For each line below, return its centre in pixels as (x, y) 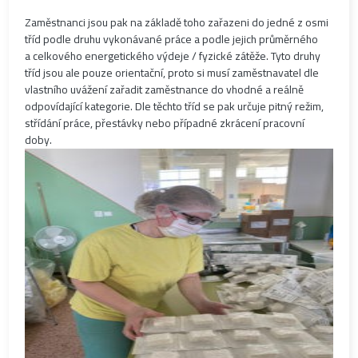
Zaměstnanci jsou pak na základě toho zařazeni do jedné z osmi (177, 23)
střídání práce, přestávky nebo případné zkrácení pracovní (165, 123)
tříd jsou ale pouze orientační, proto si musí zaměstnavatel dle (172, 73)
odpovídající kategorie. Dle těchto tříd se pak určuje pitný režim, (175, 107)
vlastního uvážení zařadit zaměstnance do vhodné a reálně (165, 90)
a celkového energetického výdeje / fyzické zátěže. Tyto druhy (173, 56)
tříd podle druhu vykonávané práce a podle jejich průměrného (172, 40)
